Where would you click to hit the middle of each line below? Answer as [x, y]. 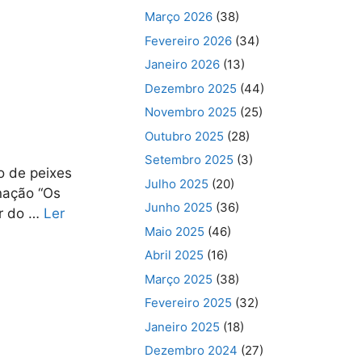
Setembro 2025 [189, 160]
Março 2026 [179, 17]
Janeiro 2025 [183, 326]
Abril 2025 [175, 255]
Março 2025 [179, 279]
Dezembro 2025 [191, 88]
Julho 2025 [177, 183]
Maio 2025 [175, 231]
